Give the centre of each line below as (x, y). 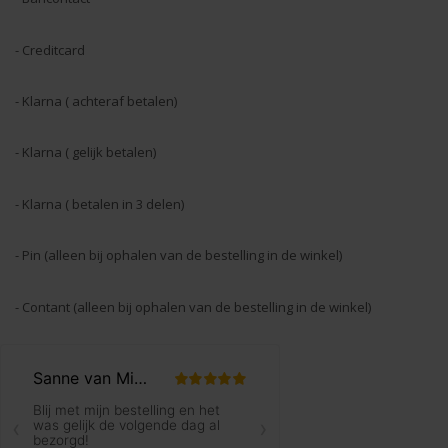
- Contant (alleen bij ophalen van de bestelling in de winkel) (193, 306)
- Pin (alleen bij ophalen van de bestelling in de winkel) (178, 255)
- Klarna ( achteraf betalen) (96, 100)
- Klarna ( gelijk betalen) (85, 152)
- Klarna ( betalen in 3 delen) (99, 203)
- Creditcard (50, 49)
